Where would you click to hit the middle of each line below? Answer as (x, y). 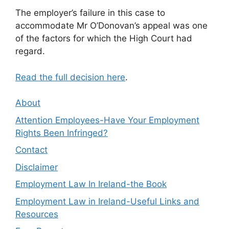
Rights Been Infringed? (62, 133)
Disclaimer (37, 167)
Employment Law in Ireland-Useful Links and (107, 201)
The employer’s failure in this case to (90, 13)
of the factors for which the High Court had (104, 39)
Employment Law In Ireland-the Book (91, 184)
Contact (31, 150)
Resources (37, 214)
